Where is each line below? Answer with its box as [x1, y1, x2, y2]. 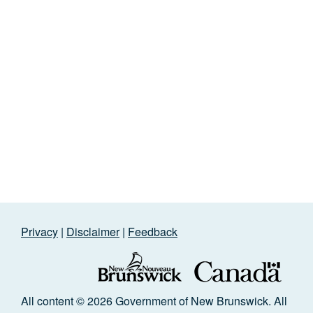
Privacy [21, 224, 58, 240]
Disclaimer [66, 224, 119, 240]
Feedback [128, 224, 177, 240]
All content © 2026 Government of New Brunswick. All [21, 293, 287, 310]
